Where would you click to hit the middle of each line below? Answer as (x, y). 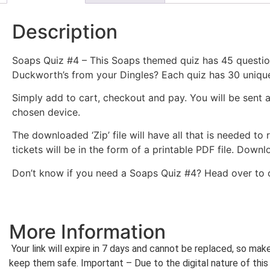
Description (65, 31)
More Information (87, 232)
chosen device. (46, 112)
